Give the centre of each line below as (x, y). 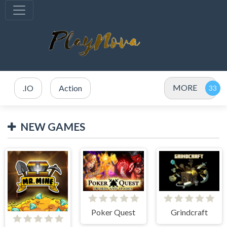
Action (70, 88)
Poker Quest (113, 212)
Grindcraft (189, 212)
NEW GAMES (53, 126)
